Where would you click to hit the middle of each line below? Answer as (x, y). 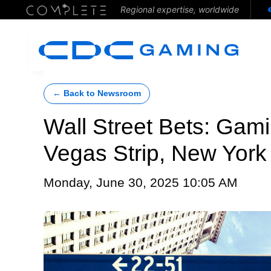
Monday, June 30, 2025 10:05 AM (141, 183)
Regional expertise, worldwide (179, 9)
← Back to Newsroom (97, 93)
